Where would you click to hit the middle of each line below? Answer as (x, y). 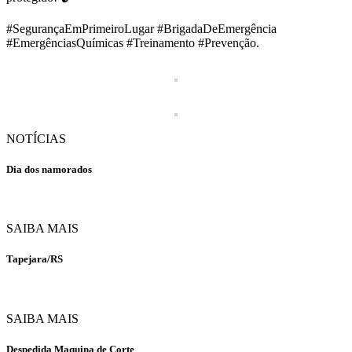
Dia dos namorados (49, 169)
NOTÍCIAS (36, 138)
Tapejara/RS (35, 259)
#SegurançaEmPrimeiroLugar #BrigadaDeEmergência (141, 28)
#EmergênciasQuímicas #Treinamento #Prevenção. (133, 42)
